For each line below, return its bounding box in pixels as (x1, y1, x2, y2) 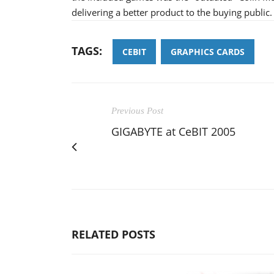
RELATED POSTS (72, 226, 155, 242)
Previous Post (111, 105, 163, 116)
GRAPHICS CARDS (171, 45, 245, 57)
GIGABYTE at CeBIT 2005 (111, 124, 235, 139)
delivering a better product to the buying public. (72, 6, 272, 18)
